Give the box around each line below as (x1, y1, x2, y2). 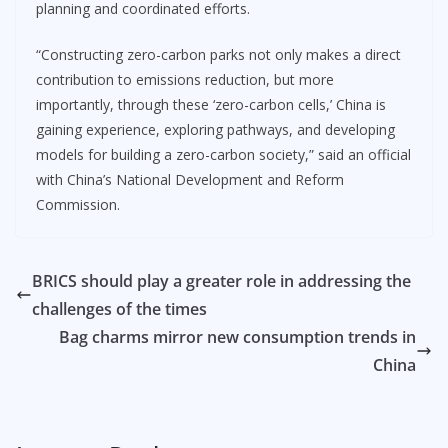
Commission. (36, 194, 120, 214)
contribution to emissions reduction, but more (36, 69, 334, 89)
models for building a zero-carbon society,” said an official (36, 144, 411, 164)
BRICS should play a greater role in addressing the (32, 269, 411, 292)
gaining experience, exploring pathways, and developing (36, 119, 395, 139)
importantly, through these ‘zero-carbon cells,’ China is (36, 94, 386, 114)
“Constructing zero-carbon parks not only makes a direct (36, 44, 401, 64)
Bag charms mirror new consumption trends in (59, 325, 416, 348)
